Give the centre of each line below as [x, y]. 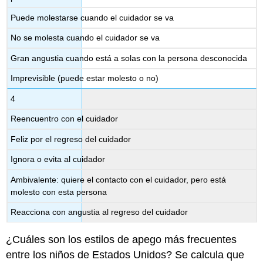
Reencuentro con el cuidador [65, 119]
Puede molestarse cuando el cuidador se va [92, 17]
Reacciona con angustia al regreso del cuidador [100, 212]
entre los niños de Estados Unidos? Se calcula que [125, 255]
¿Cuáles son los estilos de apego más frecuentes [122, 240]
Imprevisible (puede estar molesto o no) [85, 78]
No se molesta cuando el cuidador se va [85, 38]
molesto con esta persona [59, 192]
